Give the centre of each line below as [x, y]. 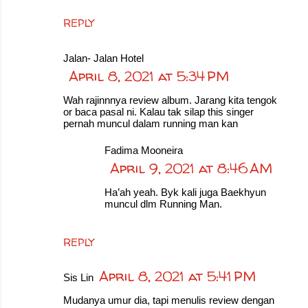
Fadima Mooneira [144, 150]
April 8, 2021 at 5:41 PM [177, 276]
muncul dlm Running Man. [163, 204]
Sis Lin [78, 277]
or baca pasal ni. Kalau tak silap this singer [158, 112]
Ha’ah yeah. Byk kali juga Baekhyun [185, 192]
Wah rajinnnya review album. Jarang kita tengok [170, 100]
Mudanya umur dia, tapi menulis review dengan [169, 300]
